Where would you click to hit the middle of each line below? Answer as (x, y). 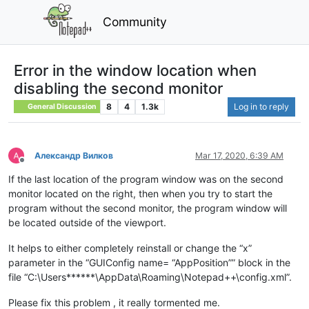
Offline (34, 166)
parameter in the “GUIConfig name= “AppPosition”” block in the (149, 262)
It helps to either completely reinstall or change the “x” (130, 248)
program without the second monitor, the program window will (148, 208)
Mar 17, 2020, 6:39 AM (239, 155)
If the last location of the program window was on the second (146, 179)
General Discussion (62, 106)
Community (135, 21)
